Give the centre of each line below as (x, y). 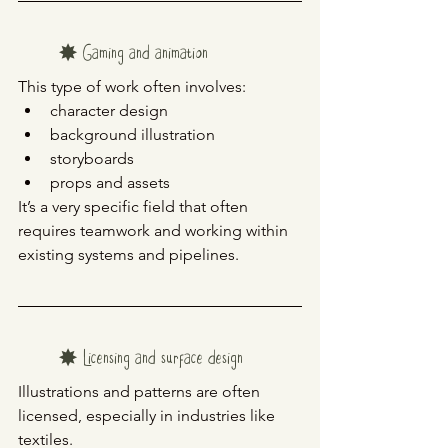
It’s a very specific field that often (135, 207)
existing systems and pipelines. (128, 255)
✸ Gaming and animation (133, 55)
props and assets (110, 183)
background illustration (132, 135)
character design (109, 111)
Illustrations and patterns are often (141, 392)
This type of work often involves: (132, 87)
